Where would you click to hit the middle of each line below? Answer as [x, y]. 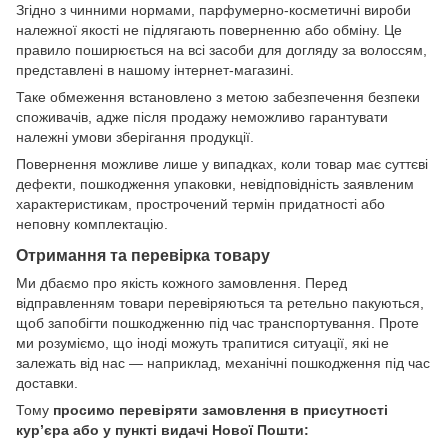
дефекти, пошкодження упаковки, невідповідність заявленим [215, 184]
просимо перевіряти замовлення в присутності [220, 409]
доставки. [47, 382]
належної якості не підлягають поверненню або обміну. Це [209, 30]
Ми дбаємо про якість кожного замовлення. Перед [181, 282]
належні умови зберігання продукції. [135, 137]
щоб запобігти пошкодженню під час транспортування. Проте [217, 322]
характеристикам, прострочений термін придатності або [200, 204]
